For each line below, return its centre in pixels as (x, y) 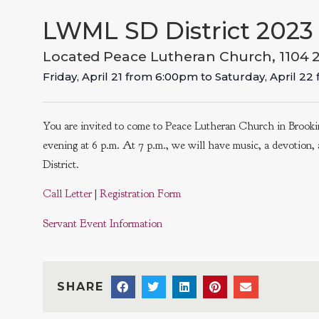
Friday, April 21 (83, 76)
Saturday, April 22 (264, 76)
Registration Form (140, 194)
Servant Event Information (103, 223)
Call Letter (67, 194)
